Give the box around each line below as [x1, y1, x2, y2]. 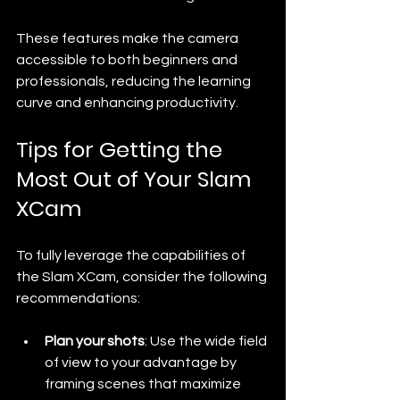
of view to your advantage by [45, 354, 239, 370]
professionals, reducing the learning [16, 73, 254, 88]
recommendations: [16, 290, 140, 305]
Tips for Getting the [16, 134, 228, 164]
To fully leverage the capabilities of [16, 247, 248, 262]
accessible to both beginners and [16, 52, 240, 67]
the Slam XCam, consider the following [16, 269, 270, 284]
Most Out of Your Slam [16, 163, 256, 194]
